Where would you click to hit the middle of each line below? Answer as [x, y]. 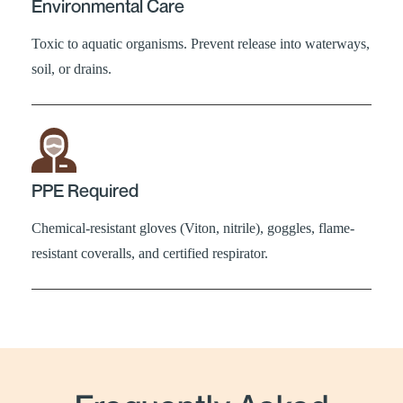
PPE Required [85, 190]
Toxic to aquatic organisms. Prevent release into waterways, [201, 43]
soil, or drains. [72, 68]
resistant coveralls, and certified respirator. [150, 253]
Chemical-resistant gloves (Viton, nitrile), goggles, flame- [193, 228]
